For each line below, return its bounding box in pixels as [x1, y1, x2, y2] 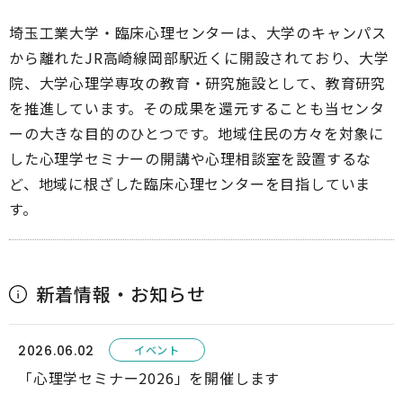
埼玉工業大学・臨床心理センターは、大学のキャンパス [9, 22, 387, 44]
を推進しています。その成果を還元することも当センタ [9, 97, 385, 120]
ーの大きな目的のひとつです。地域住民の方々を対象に [9, 122, 384, 145]
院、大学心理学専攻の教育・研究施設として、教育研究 [9, 72, 386, 94]
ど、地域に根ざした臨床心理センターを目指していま [9, 173, 372, 195]
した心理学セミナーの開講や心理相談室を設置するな [9, 148, 372, 170]
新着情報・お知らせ [36, 281, 206, 308]
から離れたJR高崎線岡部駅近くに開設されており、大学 [9, 47, 390, 69]
